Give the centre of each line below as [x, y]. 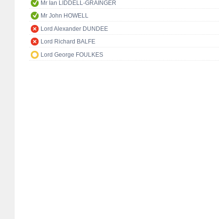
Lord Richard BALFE [68, 42]
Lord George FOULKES [72, 55]
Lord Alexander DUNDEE [74, 29]
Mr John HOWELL [65, 16]
